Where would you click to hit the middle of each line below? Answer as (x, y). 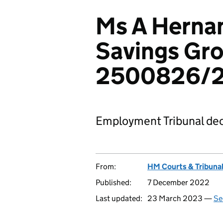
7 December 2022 (178, 182)
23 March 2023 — (180, 198)
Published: (113, 182)
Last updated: (119, 198)
